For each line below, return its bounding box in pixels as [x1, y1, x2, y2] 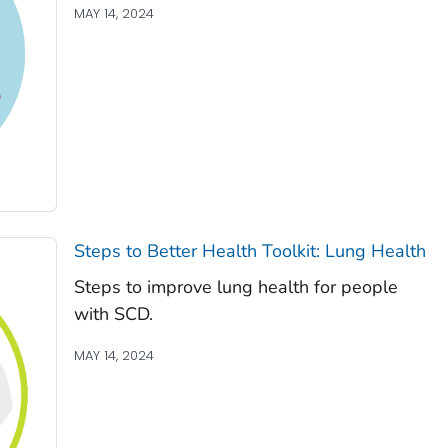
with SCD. [73, 301, 153, 326]
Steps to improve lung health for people [73, 274, 398, 299]
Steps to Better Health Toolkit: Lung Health [73, 238, 426, 263]
